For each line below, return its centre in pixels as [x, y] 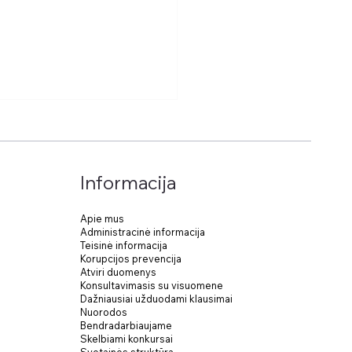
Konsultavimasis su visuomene [151, 286]
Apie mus [102, 219]
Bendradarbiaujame [126, 326]
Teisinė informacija [123, 246]
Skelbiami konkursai [126, 339]
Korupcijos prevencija [130, 259]
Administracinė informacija [142, 232]
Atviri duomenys [118, 272]
